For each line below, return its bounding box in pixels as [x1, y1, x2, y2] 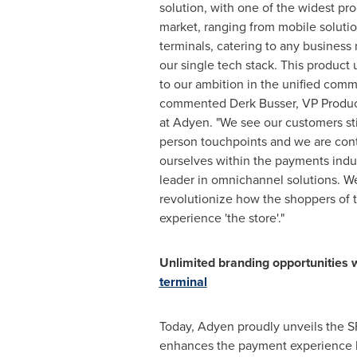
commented [159, 94, 229, 112]
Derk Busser [229, 94, 296, 112]
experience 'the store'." [159, 209, 288, 227]
